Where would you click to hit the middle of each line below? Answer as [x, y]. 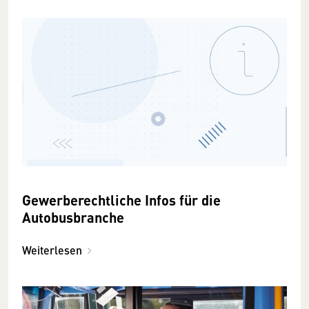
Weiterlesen [52, 250]
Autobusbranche [73, 217]
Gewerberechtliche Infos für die [121, 200]
